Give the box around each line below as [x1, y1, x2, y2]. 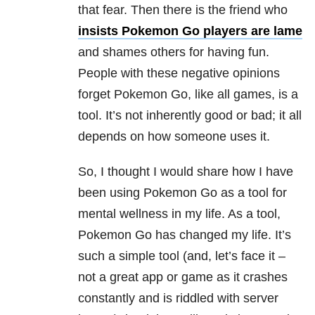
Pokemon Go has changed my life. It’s [78, 228, 291, 243]
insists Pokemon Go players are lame [78, 24, 302, 39]
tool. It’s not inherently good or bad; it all [78, 108, 302, 123]
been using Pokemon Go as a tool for [78, 186, 287, 200]
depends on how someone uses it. [78, 129, 270, 144]
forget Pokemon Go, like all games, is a [78, 87, 298, 102]
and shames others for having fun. [78, 45, 269, 60]
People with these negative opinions [78, 66, 280, 81]
